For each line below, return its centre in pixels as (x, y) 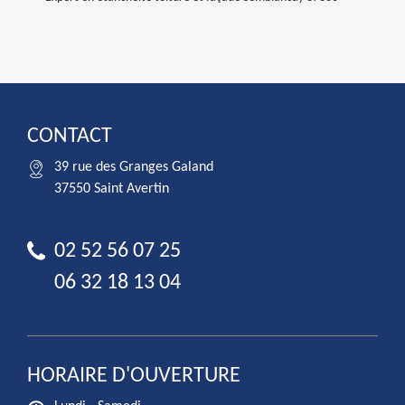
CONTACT (70, 137)
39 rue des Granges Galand (134, 167)
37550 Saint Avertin (112, 189)
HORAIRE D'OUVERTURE (134, 376)
